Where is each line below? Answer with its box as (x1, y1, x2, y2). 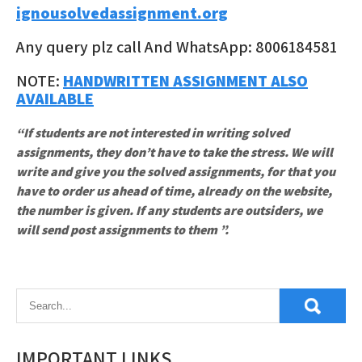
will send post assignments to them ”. (16, 221, 229, 238)
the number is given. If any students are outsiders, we (16, 202, 322, 219)
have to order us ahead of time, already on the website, (16, 183, 332, 200)
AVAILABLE (16, 88, 94, 109)
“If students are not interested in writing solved (16, 124, 289, 141)
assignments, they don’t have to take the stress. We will (16, 144, 333, 161)
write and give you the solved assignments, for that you (16, 163, 335, 180)
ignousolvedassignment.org (16, 2, 228, 23)
